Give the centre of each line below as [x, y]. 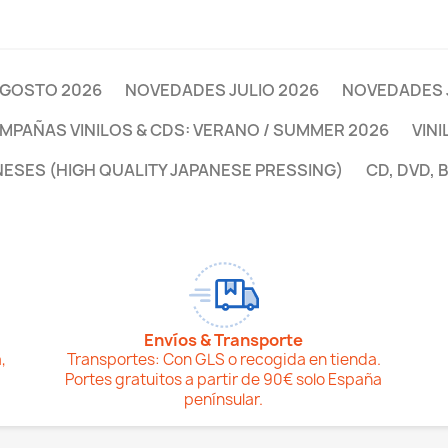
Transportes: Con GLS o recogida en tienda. [223, 359]
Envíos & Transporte [224, 340]
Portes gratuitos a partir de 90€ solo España [224, 379]
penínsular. [224, 399]
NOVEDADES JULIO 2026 [222, 90]
